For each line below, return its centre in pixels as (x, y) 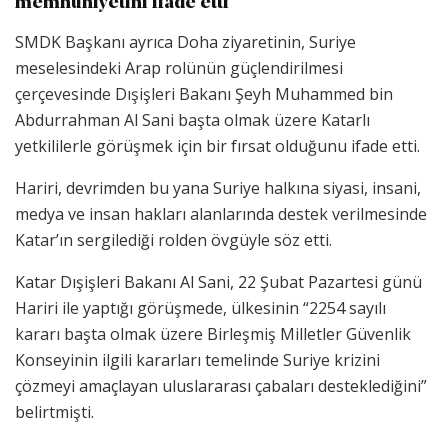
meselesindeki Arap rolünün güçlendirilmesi (179, 68)
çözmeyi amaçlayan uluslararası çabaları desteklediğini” (221, 386)
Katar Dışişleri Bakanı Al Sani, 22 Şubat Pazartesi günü (218, 282)
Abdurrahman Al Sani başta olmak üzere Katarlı (192, 120)
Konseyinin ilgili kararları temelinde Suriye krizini (197, 360)
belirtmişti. (54, 412)
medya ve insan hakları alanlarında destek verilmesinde (221, 214)
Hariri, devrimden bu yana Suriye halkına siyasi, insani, (218, 188)
